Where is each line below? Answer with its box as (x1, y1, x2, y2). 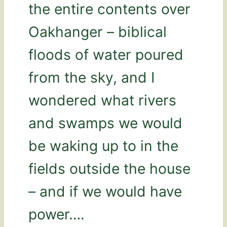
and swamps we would (28, 114, 182, 132)
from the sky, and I (28, 68, 155, 86)
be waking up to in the (28, 137, 178, 155)
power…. (28, 205, 85, 223)
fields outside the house (28, 160, 191, 177)
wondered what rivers (28, 91, 176, 109)
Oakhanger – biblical (28, 23, 167, 41)
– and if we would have (28, 182, 182, 200)
